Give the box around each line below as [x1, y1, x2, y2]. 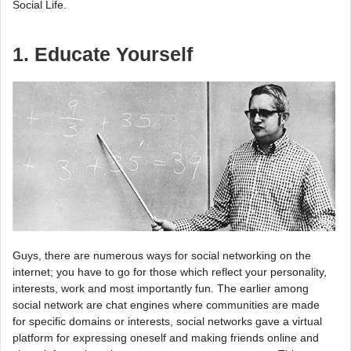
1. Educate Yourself [13, 43, 193, 65]
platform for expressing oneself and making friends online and [13, 331, 319, 344]
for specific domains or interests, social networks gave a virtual [13, 314, 322, 327]
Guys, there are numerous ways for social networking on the [13, 248, 311, 262]
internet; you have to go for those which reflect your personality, [13, 265, 327, 278]
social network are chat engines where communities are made [13, 298, 320, 311]
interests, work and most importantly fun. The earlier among [13, 281, 309, 295]
